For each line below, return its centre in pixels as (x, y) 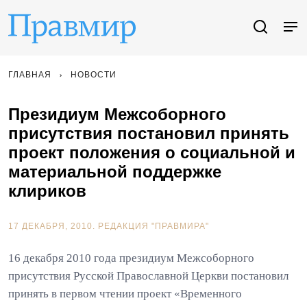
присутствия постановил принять (149, 133)
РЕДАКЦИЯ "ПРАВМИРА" (153, 226)
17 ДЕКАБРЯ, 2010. (53, 226)
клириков (47, 191)
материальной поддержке (115, 172)
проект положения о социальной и (152, 152)
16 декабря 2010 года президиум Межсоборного (131, 258)
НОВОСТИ (94, 75)
